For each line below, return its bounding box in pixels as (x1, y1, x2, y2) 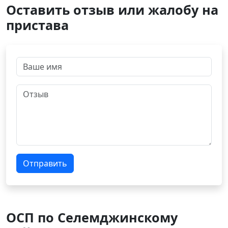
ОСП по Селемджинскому (6, 209, 178, 226)
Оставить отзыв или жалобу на (6, 1, 218, 18)
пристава (6, 16, 69, 34)
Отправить (23, 158, 67, 169)
